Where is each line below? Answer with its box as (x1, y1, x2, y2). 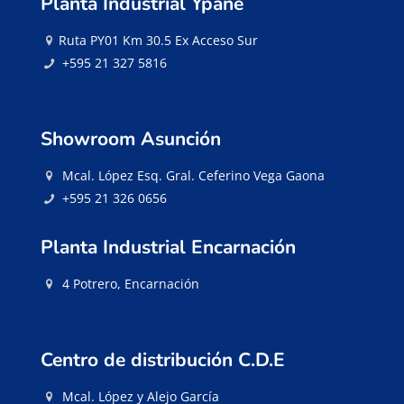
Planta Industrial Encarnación (41, 234, 296, 261)
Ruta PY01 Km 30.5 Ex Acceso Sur (58, 32, 258, 50)
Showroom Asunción (41, 126, 221, 152)
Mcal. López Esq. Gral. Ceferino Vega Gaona (61, 167, 325, 185)
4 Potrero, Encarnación (61, 275, 199, 293)
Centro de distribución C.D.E (41, 347, 285, 373)
